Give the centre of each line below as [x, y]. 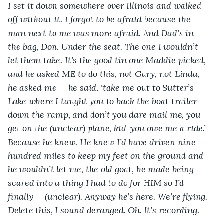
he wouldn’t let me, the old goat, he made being [102, 169]
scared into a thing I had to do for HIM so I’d [97, 182]
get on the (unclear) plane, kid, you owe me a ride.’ [108, 128]
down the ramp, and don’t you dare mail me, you [105, 114]
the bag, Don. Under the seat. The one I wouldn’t [104, 46]
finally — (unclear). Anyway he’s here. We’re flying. [109, 196]
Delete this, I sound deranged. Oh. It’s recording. [105, 210]
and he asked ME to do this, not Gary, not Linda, [105, 73]
